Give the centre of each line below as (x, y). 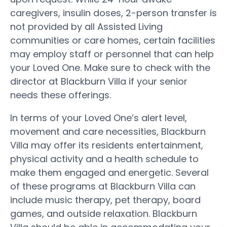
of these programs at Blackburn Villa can (103, 186)
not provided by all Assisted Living (86, 26)
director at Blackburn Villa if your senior (99, 81)
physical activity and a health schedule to (104, 159)
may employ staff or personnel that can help (112, 54)
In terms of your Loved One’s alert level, (99, 118)
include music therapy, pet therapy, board (105, 200)
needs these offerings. (61, 95)
